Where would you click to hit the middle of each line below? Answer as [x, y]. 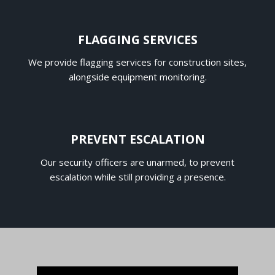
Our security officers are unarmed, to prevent [137, 162]
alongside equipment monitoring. [137, 77]
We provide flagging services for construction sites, [137, 62]
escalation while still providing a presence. [137, 176]
